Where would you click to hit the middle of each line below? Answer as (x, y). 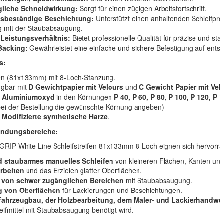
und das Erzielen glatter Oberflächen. (83, 170)
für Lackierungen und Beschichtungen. (121, 190)
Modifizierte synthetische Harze (55, 116)
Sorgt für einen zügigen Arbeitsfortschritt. (142, 8)
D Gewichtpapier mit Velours (76, 87)
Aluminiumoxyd (28, 97)
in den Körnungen (84, 97)
